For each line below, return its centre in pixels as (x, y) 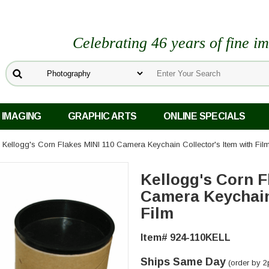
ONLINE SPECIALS (204, 116)
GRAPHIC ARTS (102, 116)
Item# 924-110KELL (186, 238)
